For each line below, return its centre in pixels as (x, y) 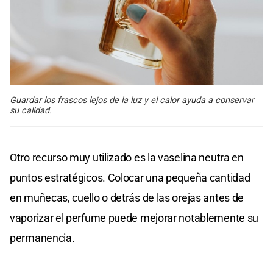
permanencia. (42, 238)
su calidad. (31, 111)
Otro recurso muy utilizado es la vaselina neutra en (127, 158)
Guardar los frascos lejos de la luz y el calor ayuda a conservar (132, 101)
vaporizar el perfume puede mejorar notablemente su (134, 218)
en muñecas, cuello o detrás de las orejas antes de (127, 198)
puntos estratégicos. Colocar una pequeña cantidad (130, 178)
